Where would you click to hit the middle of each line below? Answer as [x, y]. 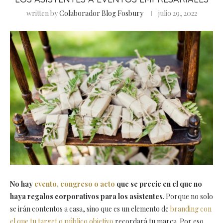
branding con [190, 209]
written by [43, 13]
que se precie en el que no [159, 184]
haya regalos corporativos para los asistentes [86, 196]
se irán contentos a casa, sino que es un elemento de [89, 209]
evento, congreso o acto [75, 184]
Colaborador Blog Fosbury [101, 13]
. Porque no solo [188, 196]
